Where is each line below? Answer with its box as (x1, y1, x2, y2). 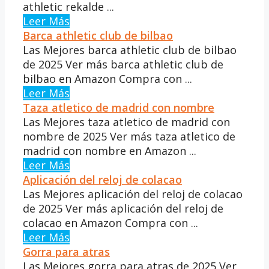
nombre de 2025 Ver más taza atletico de (23, 128, 235, 144)
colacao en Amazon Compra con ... (23, 215, 198, 230)
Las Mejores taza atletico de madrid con (23, 114, 230, 129)
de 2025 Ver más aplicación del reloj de (23, 201, 223, 216)
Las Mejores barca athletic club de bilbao (23, 42, 237, 57)
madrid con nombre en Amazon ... (23, 143, 196, 158)
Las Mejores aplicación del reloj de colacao (23, 186, 243, 201)
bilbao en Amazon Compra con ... (23, 71, 192, 86)
